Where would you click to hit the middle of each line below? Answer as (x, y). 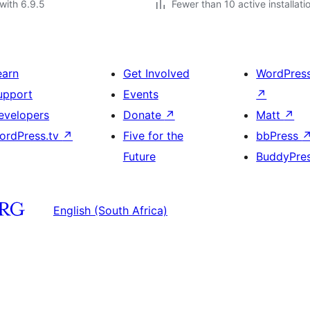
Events (140, 94)
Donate (144, 115)
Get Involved (156, 73)
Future (139, 156)
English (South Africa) (110, 210)
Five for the (153, 136)
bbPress (279, 136)
